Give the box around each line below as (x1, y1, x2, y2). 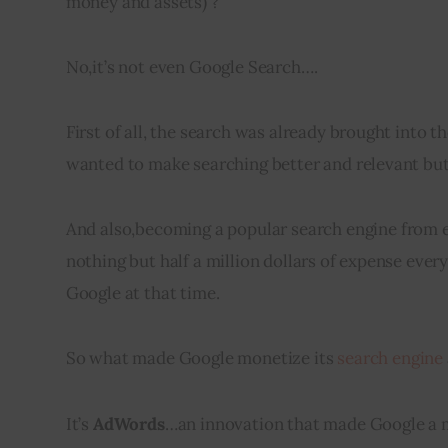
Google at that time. (65, 282, 220, 305)
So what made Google (65, 347, 238, 370)
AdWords (92, 412, 165, 435)
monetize (237, 347, 311, 370)
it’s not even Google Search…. (92, 55, 318, 78)
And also (65, 218, 132, 241)
